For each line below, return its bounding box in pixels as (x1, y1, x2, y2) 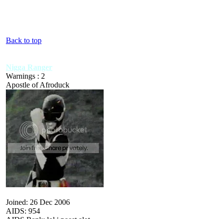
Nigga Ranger (6, 63, 52, 71)
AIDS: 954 (6, 206, 40, 215)
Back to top (6, 36, 42, 44)
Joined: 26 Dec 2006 (6, 197, 70, 206)
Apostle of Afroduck (6, 80, 69, 89)
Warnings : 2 (6, 71, 45, 80)
